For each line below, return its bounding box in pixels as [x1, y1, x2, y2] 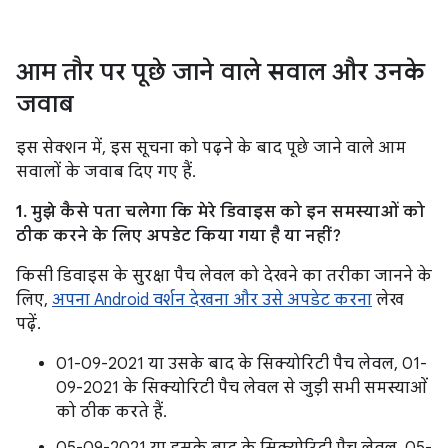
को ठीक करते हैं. [56, 402, 167, 422]
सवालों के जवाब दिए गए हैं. [16, 162, 196, 182]
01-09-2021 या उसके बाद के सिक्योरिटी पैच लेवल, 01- [56, 354, 427, 374]
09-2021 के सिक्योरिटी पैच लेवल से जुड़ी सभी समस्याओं [56, 378, 427, 398]
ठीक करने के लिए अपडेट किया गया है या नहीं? [16, 226, 341, 246]
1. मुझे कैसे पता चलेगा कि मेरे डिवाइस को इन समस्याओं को [16, 202, 425, 222]
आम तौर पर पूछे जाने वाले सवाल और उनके [16, 57, 425, 87]
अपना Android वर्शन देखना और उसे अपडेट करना [52, 290, 372, 310]
